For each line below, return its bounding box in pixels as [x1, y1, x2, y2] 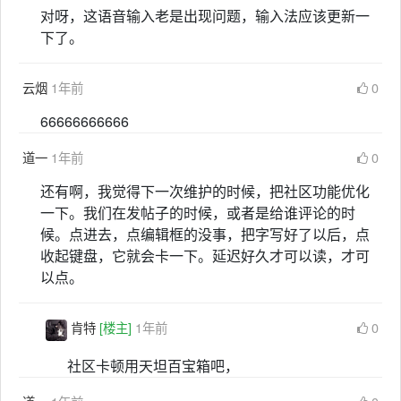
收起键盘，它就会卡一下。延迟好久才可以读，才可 [40, 245, 370, 267]
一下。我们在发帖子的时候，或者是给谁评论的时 [40, 202, 355, 224]
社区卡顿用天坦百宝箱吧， [67, 354, 239, 376]
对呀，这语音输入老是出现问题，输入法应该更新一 [40, 5, 370, 27]
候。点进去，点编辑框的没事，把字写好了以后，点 [40, 224, 370, 245]
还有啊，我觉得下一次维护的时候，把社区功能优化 [40, 181, 370, 202]
